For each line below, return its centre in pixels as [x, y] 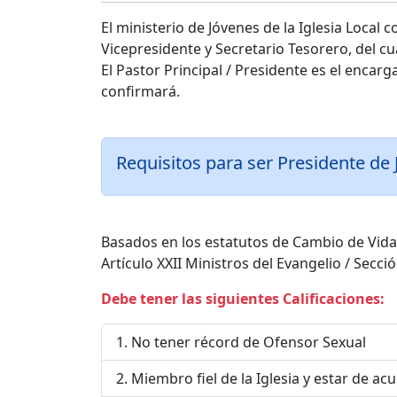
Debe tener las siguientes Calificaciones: [243, 298]
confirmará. [140, 91]
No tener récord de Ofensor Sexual [249, 342]
